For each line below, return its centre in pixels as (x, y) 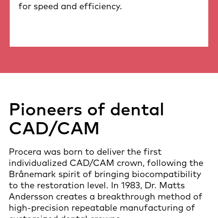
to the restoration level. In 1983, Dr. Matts (97, 185)
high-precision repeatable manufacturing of (102, 207)
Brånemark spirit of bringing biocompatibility (105, 174)
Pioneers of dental (87, 108)
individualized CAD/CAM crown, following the (106, 163)
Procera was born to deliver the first (85, 151)
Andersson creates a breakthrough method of (106, 196)
